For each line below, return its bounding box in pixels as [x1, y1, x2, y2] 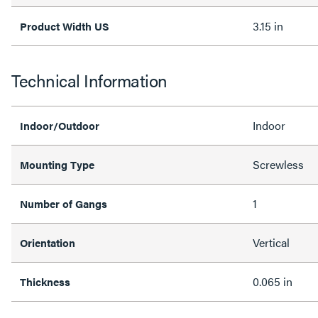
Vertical [253, 234, 290, 251]
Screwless [253, 155, 304, 172]
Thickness [20, 273, 70, 289]
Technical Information [11, 67, 168, 92]
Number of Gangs [20, 195, 107, 211]
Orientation [20, 234, 75, 250]
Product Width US [20, 18, 109, 33]
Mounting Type [20, 156, 94, 172]
